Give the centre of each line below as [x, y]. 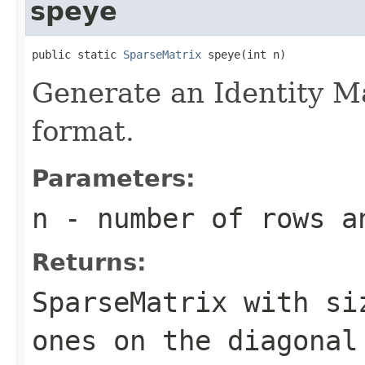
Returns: [89, 262]
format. [83, 131]
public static [77, 54]
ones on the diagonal [195, 340]
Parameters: [114, 178]
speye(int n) [244, 54]
